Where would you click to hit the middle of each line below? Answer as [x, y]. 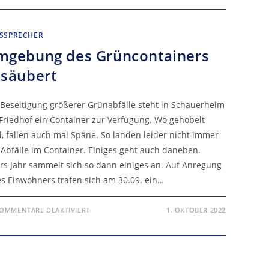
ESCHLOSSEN [117, 14]
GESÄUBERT [115, 240]
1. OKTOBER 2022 [196, 210]
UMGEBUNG [115, 217]
